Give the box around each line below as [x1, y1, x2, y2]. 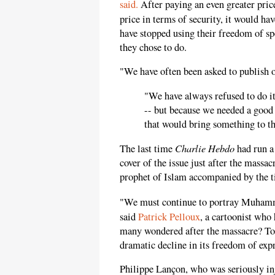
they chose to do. [120, 40, 187, 54]
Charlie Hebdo [175, 141, 234, 155]
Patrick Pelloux [138, 209, 200, 223]
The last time [120, 142, 175, 156]
